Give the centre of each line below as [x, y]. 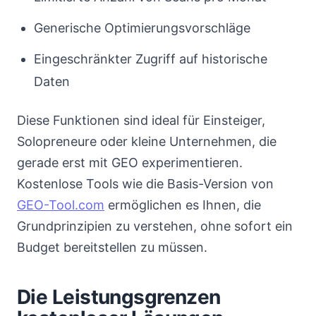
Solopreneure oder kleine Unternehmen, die [147, 141]
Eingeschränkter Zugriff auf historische [151, 59]
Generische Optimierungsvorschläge [142, 28]
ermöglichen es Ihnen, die [183, 205]
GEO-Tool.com [61, 205]
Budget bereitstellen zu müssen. [112, 247]
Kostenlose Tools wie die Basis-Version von [145, 184]
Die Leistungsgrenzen [119, 297]
